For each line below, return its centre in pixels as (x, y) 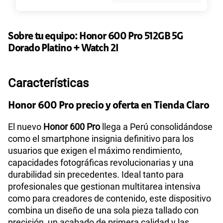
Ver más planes (111, 29)
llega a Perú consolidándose (156, 126)
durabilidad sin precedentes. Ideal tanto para (96, 174)
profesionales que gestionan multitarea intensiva (104, 186)
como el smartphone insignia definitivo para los (101, 138)
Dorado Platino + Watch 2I (63, 49)
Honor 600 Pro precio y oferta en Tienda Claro (109, 106)
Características (48, 83)
